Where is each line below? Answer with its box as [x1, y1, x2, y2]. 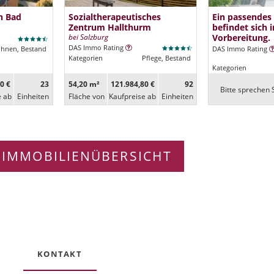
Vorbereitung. [212, 31, 271, 43]
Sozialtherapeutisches [68, 10, 161, 23]
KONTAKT [37, 248, 83, 259]
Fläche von [68, 91, 105, 102]
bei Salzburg [68, 31, 108, 42]
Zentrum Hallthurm [68, 21, 151, 33]
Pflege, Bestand [141, 53, 191, 62]
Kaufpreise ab [109, 91, 157, 102]
